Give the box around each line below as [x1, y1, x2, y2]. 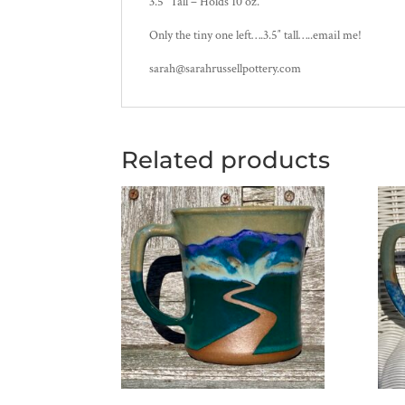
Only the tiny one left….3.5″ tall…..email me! [149, 26, 363, 43]
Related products [121, 145, 331, 174]
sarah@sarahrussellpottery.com [149, 60, 302, 77]
